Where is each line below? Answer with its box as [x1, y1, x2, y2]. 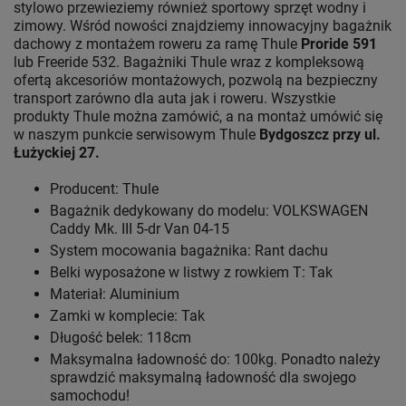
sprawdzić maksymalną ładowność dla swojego [50, 369, 356, 387]
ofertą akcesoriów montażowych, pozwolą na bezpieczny [14, 72, 378, 90]
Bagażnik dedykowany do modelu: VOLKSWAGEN [50, 202, 368, 220]
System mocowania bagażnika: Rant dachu [50, 242, 328, 260]
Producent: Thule [50, 180, 159, 198]
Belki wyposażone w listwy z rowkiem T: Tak [50, 264, 333, 282]
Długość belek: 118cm [50, 329, 191, 347]
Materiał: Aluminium [50, 285, 179, 304]
